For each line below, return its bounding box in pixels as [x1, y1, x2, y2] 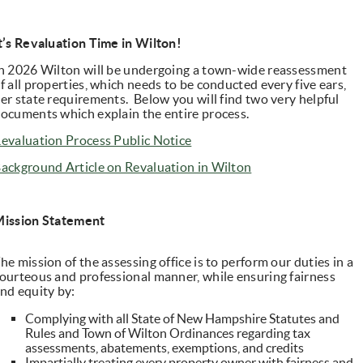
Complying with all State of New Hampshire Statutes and [25, 311, 340, 327]
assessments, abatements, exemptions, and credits [25, 340, 305, 356]
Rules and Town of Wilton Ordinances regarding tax [25, 326, 311, 341]
